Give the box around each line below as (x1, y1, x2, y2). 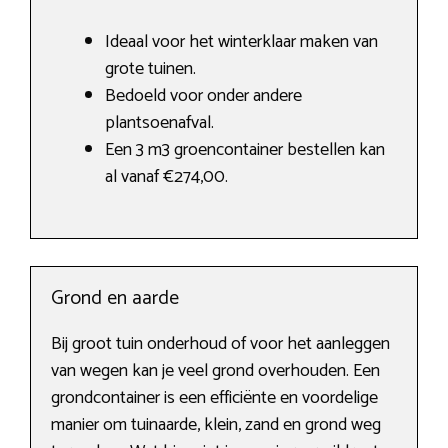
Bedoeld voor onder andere (105, 81, 302, 112)
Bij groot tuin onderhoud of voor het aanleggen (51, 329, 390, 360)
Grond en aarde (51, 282, 179, 316)
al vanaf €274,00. (105, 162, 228, 193)
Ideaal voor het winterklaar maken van (105, 27, 378, 58)
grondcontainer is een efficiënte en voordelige (51, 383, 378, 414)
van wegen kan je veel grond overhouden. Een (51, 356, 380, 387)
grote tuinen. (105, 54, 196, 85)
